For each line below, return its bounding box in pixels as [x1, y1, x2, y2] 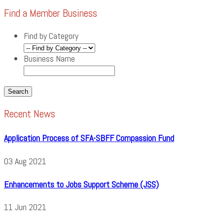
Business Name [24, 52, 75, 64]
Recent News [4, 107, 55, 120]
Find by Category [24, 30, 78, 41]
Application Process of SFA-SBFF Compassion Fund [4, 132, 174, 144]
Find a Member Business [4, 6, 97, 20]
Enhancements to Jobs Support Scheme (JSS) [4, 178, 159, 190]
